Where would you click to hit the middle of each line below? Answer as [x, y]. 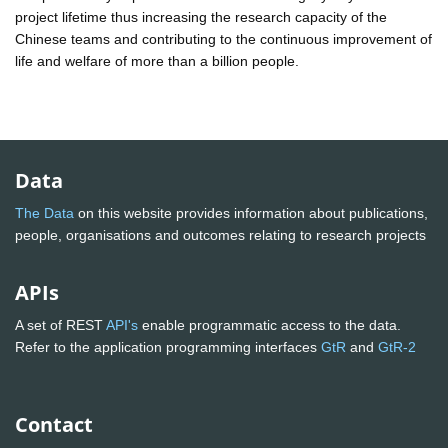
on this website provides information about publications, [251, 213]
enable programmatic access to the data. [269, 325]
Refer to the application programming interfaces [168, 347]
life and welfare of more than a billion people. [157, 60]
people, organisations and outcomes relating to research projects [222, 235]
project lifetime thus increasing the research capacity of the [201, 16]
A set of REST [60, 325]
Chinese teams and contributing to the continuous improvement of [223, 38]
